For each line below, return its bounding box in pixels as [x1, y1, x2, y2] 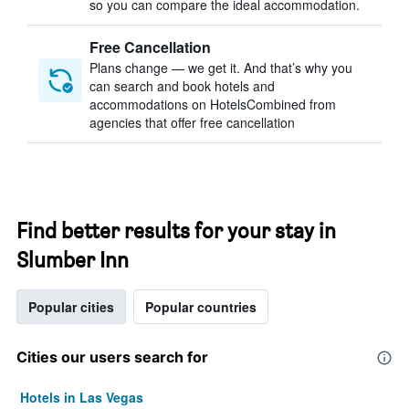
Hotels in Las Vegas [20, 388, 143, 406]
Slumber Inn [16, 246, 129, 273]
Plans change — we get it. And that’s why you [89, 58, 352, 77]
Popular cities [28, 298, 114, 316]
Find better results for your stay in [16, 217, 336, 244]
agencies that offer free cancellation [89, 113, 295, 131]
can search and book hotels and [89, 77, 275, 95]
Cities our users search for [16, 348, 208, 366]
